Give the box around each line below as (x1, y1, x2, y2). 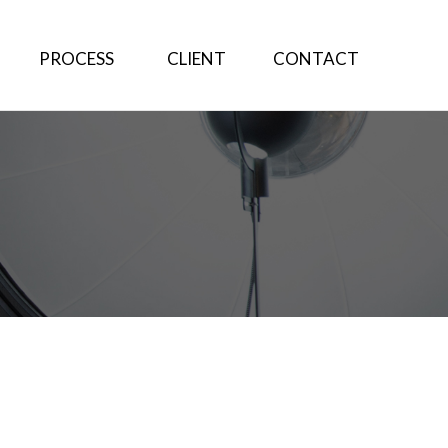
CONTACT (273, 48, 359, 69)
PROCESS (38, 48, 114, 69)
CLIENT (166, 48, 226, 69)
